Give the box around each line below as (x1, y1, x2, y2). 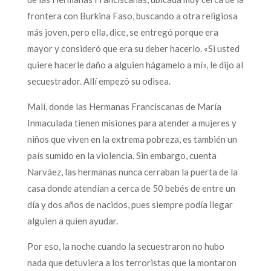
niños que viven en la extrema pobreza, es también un (27, 133, 237, 145)
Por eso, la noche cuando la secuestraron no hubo (27, 240, 224, 252)
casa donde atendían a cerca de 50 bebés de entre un (27, 182, 235, 194)
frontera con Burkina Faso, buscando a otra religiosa (27, 10, 238, 21)
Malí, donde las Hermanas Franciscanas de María (27, 100, 221, 112)
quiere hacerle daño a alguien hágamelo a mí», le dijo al (27, 59, 243, 70)
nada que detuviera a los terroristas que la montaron (27, 256, 237, 268)
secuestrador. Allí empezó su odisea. (27, 75, 171, 87)
